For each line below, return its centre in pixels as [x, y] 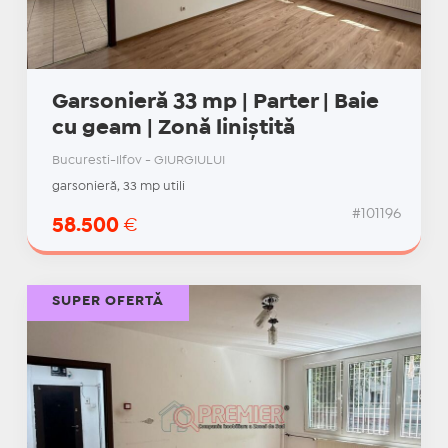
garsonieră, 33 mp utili [118, 187]
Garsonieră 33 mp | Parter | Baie [215, 102]
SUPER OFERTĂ [107, 301]
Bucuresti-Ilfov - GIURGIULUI [138, 161]
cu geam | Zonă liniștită [173, 128]
